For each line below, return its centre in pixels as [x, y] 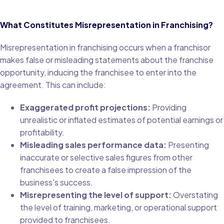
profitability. [42, 132]
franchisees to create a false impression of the [106, 169]
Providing [168, 107]
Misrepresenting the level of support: [96, 194]
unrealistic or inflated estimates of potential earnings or [121, 119]
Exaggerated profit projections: [85, 107]
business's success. [56, 182]
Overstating [195, 194]
